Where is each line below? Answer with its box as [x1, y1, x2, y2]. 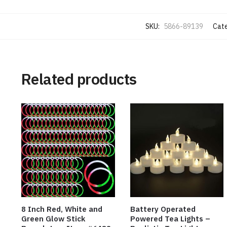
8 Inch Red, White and [21, 204, 102, 214]
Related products [21, 69, 137, 89]
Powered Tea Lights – [130, 214, 210, 224]
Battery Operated [130, 204, 196, 214]
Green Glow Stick [21, 214, 85, 224]
